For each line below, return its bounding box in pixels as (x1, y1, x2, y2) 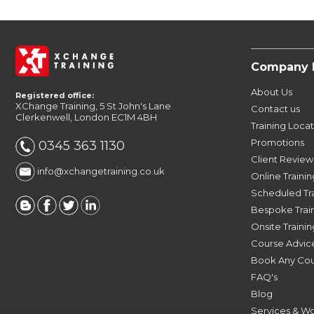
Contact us (250, 102, 300, 114)
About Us (250, 86, 292, 97)
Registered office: (15, 90, 94, 101)
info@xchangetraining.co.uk (35, 165, 165, 177)
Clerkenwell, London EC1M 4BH (15, 111, 157, 123)
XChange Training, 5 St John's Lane (15, 100, 171, 112)
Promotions (250, 136, 304, 148)
